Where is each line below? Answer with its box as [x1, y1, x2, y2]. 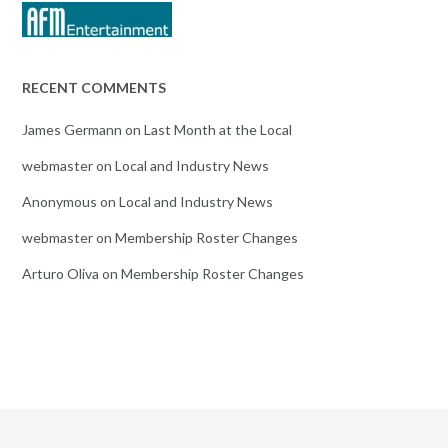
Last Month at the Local [144, 120, 292, 138]
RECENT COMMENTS [22, 78, 166, 96]
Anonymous [22, 192, 97, 210]
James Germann [22, 120, 122, 138]
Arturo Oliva [22, 264, 99, 282]
